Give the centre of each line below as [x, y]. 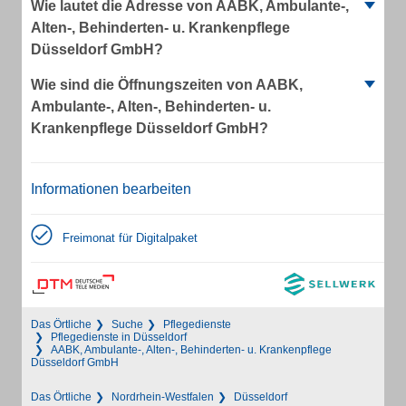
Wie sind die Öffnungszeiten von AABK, [167, 85]
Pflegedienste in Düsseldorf [119, 337]
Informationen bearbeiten [111, 189]
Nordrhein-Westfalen [163, 397]
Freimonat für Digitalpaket [130, 238]
